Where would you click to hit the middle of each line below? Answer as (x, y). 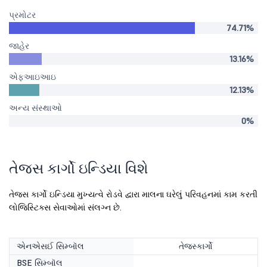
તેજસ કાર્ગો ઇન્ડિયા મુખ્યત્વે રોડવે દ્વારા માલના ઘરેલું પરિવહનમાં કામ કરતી (133, 194)
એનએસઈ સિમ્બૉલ (50, 246)
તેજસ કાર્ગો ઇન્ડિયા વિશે (79, 168)
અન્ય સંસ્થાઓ (35, 108)
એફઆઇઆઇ (32, 77)
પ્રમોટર (22, 15)
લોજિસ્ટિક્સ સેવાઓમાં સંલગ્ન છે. (65, 207)
